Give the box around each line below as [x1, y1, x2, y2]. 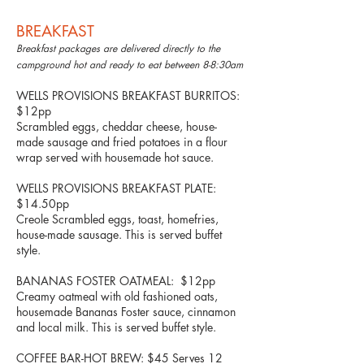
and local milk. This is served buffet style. [16, 319, 216, 335]
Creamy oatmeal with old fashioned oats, [16, 288, 218, 304]
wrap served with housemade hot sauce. [16, 149, 214, 165]
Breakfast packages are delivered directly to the [16, 41, 220, 55]
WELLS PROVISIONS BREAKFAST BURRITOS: [16, 88, 240, 103]
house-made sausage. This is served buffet [16, 227, 222, 242]
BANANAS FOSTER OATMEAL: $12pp [16, 273, 219, 288]
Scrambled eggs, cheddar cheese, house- [16, 119, 217, 134]
